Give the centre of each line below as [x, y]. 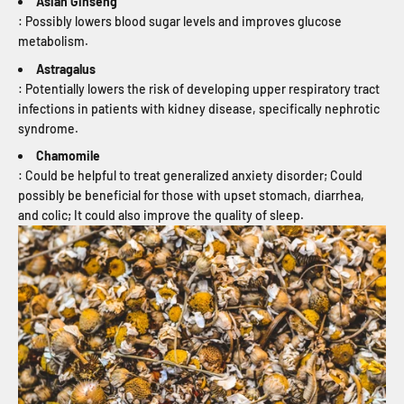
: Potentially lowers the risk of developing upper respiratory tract [199, 88]
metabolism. [55, 41]
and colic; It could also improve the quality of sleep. [162, 216]
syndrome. [50, 128]
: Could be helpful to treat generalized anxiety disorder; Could [190, 176]
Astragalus [66, 69]
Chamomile [68, 156]
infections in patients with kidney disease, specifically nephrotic [199, 108]
